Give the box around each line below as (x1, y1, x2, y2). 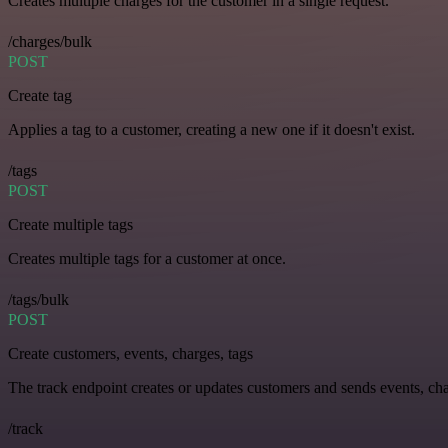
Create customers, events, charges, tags (8, 345, 253, 363)
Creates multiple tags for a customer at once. (8, 250, 286, 268)
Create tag (8, 87, 72, 105)
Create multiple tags (8, 216, 133, 234)
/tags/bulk (8, 291, 69, 309)
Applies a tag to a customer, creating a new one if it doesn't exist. (8, 121, 415, 139)
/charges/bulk (8, 33, 92, 51)
